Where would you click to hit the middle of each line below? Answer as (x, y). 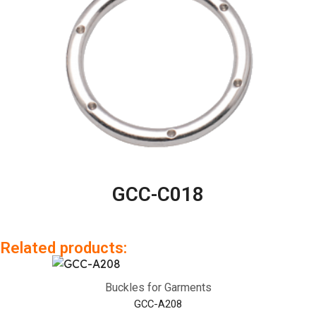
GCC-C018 (158, 195)
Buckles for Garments (158, 288)
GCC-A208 (158, 304)
